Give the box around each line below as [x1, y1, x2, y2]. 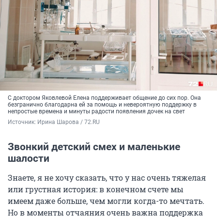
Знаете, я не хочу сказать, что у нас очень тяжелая [8, 172, 206, 183]
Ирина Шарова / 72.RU [37, 118, 100, 125]
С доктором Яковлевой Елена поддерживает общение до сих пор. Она [8, 94, 201, 101]
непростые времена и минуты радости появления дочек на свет [8, 108, 185, 115]
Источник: [8, 118, 37, 125]
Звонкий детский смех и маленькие [8, 140, 180, 153]
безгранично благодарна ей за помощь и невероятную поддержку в [8, 101, 197, 108]
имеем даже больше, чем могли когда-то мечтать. [8, 195, 204, 206]
